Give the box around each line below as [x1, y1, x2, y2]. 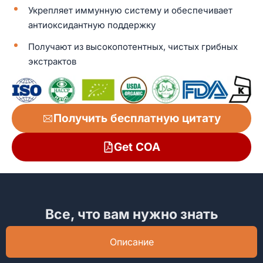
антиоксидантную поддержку [28, 19, 156, 31]
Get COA [114, 140, 160, 154]
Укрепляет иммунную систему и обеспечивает [28, 4, 232, 16]
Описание [109, 235, 154, 248]
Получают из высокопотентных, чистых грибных [28, 41, 238, 52]
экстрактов [28, 55, 76, 67]
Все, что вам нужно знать [45, 205, 218, 222]
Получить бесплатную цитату [53, 111, 221, 125]
